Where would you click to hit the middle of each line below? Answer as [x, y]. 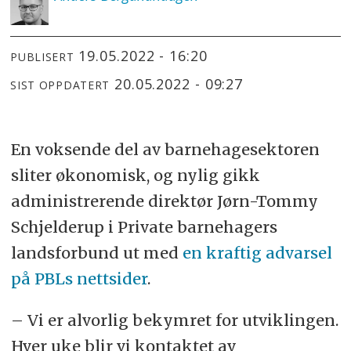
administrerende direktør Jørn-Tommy [164, 201]
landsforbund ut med [96, 253]
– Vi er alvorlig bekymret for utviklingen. [174, 320]
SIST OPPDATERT [60, 85]
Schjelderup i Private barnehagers [144, 227]
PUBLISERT [42, 57]
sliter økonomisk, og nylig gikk [135, 175]
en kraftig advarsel [257, 253]
